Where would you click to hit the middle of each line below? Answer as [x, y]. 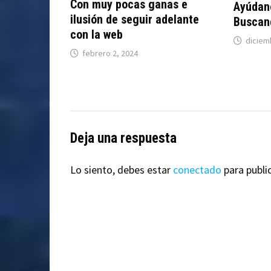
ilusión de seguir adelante [134, 20]
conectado [197, 170]
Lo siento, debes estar [121, 170]
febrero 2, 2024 [110, 54]
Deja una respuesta [123, 139]
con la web [96, 35]
